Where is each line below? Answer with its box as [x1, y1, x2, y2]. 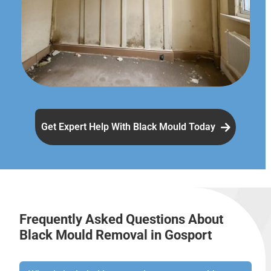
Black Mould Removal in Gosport [19, 227, 212, 243]
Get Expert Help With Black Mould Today [41, 121, 218, 133]
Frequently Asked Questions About [19, 212, 223, 227]
